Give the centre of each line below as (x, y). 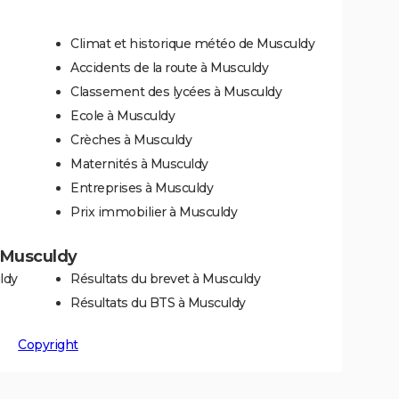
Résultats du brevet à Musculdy (165, 278)
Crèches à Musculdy (131, 139)
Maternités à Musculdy (139, 163)
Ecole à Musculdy (122, 115)
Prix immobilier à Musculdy (154, 212)
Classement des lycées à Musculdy (176, 91)
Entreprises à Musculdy (142, 187)
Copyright (48, 344)
